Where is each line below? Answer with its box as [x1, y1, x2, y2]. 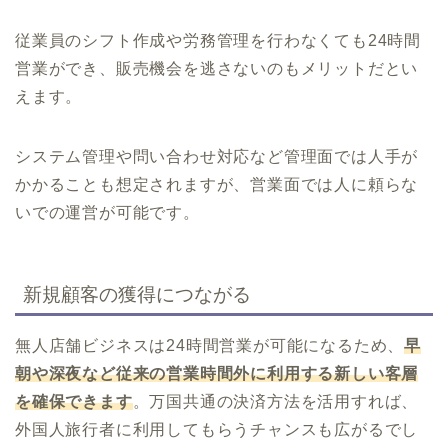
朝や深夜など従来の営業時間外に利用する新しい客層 [15, 365, 419, 383]
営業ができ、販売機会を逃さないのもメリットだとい [15, 59, 419, 77]
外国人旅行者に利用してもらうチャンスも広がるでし [15, 421, 419, 439]
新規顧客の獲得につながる [23, 284, 251, 306]
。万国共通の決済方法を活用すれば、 [132, 393, 419, 411]
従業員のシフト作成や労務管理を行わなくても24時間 [15, 31, 421, 49]
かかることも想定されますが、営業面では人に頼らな [15, 175, 419, 193]
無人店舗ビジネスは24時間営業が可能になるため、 [15, 337, 405, 355]
